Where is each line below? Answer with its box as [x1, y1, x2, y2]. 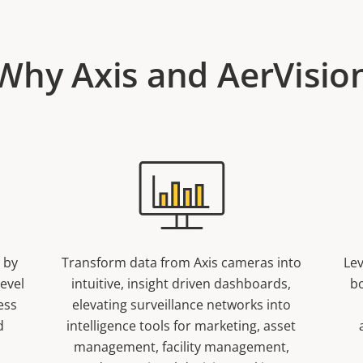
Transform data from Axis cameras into [62, 254, 301, 271]
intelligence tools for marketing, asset [66, 317, 297, 335]
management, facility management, [73, 338, 289, 356]
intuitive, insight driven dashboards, [71, 275, 292, 293]
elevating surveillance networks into [71, 296, 291, 314]
